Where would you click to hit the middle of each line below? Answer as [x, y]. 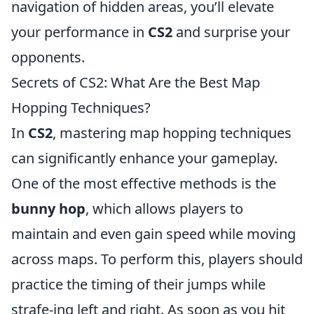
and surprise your [231, 32]
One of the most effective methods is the [144, 183]
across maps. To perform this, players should [157, 259]
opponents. [48, 57]
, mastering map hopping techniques [172, 133]
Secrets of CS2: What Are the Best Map [136, 82]
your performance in [80, 32]
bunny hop [48, 209]
